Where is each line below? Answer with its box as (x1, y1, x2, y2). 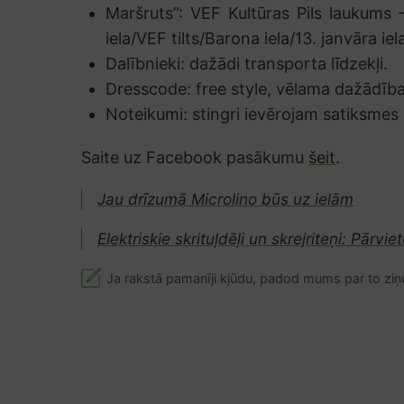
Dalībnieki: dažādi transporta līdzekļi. (106, 53, 388, 73)
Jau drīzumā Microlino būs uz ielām (97, 188, 354, 208)
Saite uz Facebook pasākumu (81, 147, 308, 167)
